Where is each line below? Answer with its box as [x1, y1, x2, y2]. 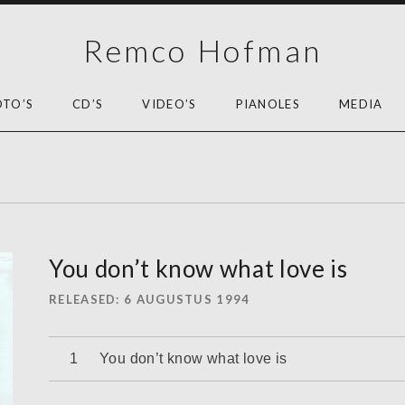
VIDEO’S [142, 97, 197, 111]
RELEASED [49, 291, 117, 306]
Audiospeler [49, 340, 135, 361]
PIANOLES [235, 97, 300, 111]
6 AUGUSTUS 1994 [124, 291, 250, 306]
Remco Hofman [82, 32, 323, 69]
